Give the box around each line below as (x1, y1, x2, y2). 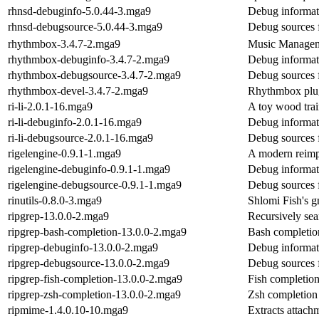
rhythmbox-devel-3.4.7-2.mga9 (8, 84, 148, 97)
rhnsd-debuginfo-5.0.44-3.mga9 (8, 4, 151, 17)
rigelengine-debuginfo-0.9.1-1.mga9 (8, 162, 170, 175)
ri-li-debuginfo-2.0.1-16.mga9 (8, 115, 142, 128)
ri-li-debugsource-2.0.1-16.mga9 (8, 131, 153, 144)
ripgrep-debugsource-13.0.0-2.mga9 (8, 256, 169, 269)
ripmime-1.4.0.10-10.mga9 (8, 303, 128, 316)
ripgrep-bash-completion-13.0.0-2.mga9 (8, 225, 187, 238)
